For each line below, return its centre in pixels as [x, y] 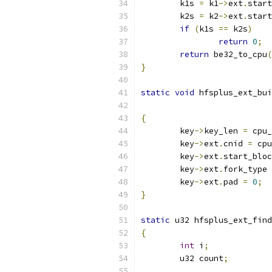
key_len [223, 131]
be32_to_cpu [238, 54]
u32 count [202, 258]
